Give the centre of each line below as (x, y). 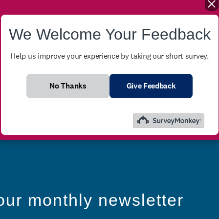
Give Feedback (151, 86)
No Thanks (68, 86)
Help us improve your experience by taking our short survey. (109, 56)
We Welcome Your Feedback (109, 34)
